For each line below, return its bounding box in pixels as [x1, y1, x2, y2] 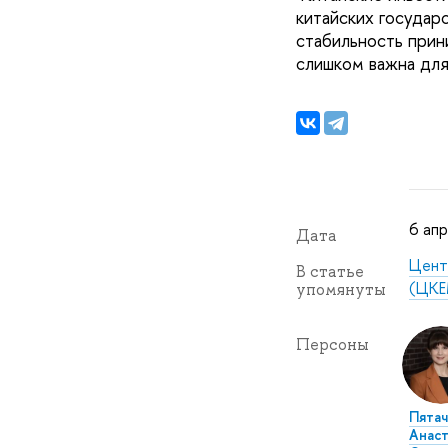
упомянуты [295, 279, 386, 301]
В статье [295, 261, 364, 283]
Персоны [295, 334, 369, 356]
